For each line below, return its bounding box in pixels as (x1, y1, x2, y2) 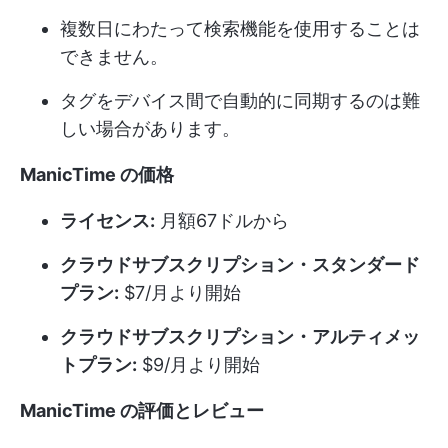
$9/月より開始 (137, 353, 260, 375)
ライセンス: (60, 209, 155, 231)
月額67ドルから (155, 209, 289, 231)
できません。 (60, 45, 168, 67)
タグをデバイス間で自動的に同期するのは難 (60, 89, 420, 111)
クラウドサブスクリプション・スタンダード (60, 253, 420, 275)
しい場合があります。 (60, 117, 240, 139)
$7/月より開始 (119, 281, 241, 303)
